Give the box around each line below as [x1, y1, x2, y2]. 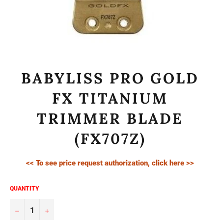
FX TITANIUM [52, 89, 168, 108]
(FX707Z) [74, 129, 146, 148]
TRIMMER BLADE [37, 109, 183, 128]
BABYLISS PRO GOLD [21, 69, 199, 87]
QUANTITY [10, 185, 39, 192]
